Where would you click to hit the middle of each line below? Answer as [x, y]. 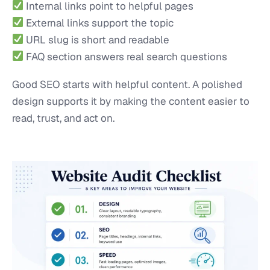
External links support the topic [99, 23]
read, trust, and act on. [63, 118]
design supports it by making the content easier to [131, 101]
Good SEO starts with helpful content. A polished [127, 84]
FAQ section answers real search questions [126, 56]
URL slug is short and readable [97, 39]
